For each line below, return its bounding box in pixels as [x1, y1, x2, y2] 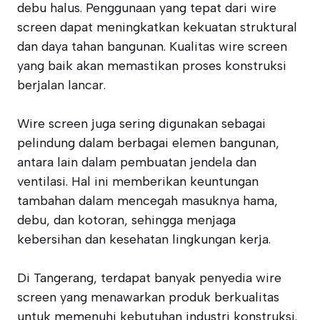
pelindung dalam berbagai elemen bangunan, [17, 135, 279, 151]
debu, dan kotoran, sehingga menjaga [17, 212, 236, 228]
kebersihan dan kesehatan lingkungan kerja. [17, 231, 271, 247]
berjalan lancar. [17, 77, 106, 93]
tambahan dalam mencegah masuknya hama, [17, 193, 278, 209]
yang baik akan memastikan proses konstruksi [17, 58, 286, 74]
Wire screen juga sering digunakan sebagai [17, 116, 266, 131]
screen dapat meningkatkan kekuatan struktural [17, 19, 297, 35]
